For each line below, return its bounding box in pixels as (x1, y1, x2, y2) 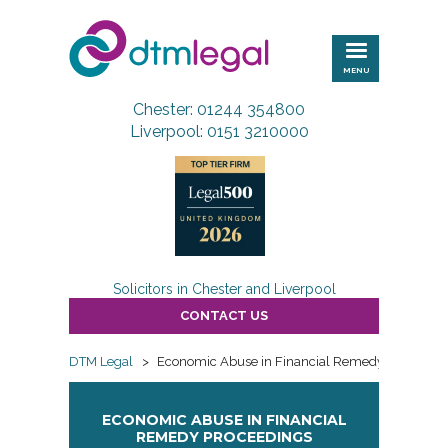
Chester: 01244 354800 (133, 100, 305, 119)
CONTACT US (180, 308, 268, 323)
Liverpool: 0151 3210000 (129, 122, 309, 141)
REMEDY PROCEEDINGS (135, 428, 313, 446)
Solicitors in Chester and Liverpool (112, 281, 336, 297)
